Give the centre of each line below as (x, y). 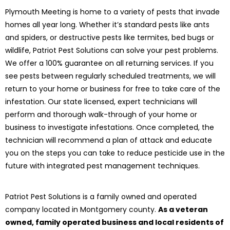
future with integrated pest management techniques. (102, 166)
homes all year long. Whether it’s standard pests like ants (107, 25)
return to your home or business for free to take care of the (113, 89)
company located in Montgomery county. (82, 209)
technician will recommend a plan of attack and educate (109, 140)
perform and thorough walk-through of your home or (101, 115)
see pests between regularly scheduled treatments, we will (110, 76)
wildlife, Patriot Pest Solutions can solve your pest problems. (112, 51)
